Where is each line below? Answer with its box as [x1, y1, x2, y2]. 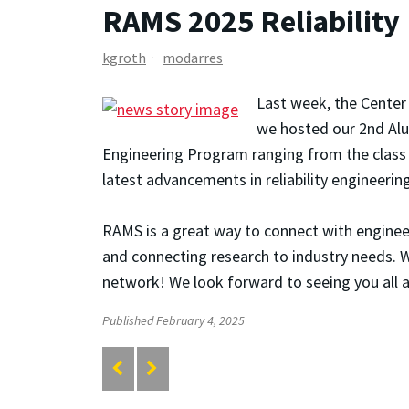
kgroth [102, 47, 146, 67]
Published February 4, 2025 [102, 312, 245, 330]
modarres [163, 47, 223, 67]
